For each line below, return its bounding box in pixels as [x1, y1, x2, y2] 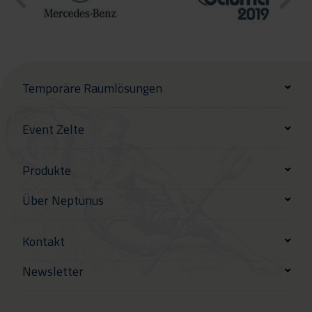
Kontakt [22, 231, 65, 251]
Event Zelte [22, 119, 84, 139]
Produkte [22, 160, 71, 180]
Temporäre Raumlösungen [22, 78, 162, 97]
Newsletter [22, 261, 84, 281]
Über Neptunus [22, 190, 104, 210]
